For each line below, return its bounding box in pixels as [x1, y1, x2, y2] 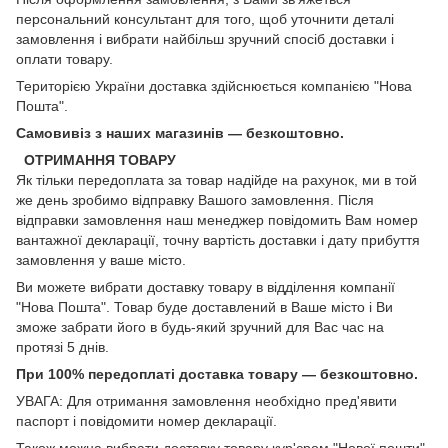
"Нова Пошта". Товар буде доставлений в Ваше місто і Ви [16, 298, 393, 315]
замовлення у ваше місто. [16, 251, 186, 268]
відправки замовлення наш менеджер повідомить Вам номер [16, 211, 418, 228]
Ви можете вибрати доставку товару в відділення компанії [16, 278, 395, 295]
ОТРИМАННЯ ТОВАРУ [16, 151, 176, 168]
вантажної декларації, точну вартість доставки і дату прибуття [16, 231, 420, 248]
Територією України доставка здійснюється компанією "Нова [16, 77, 412, 94]
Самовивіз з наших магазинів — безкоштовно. [16, 124, 344, 141]
